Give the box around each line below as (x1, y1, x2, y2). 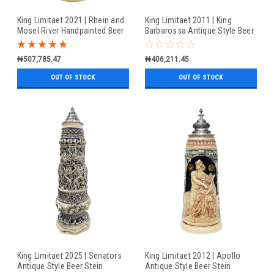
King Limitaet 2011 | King (144, 15, 232, 26)
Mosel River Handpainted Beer (17, 26, 124, 36)
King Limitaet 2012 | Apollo (144, 251, 241, 261)
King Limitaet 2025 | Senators (17, 251, 122, 261)
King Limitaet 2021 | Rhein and (17, 15, 124, 26)
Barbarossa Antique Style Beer (144, 26, 254, 36)
